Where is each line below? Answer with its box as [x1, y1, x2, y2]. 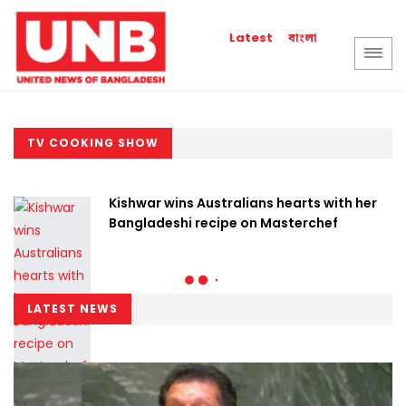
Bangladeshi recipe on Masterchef [109, 214, 338, 232]
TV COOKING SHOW [27, 135, 159, 150]
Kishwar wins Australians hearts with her [109, 194, 377, 212]
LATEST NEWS [27, 301, 118, 316]
